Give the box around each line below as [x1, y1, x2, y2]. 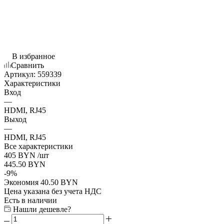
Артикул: [4, 69, 35, 78]
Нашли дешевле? [13, 204, 71, 213]
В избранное [12, 51, 55, 60]
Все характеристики [4, 141, 73, 150]
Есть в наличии [4, 195, 57, 204]
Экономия [4, 177, 40, 186]
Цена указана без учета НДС [4, 186, 101, 195]
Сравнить [11, 60, 44, 69]
